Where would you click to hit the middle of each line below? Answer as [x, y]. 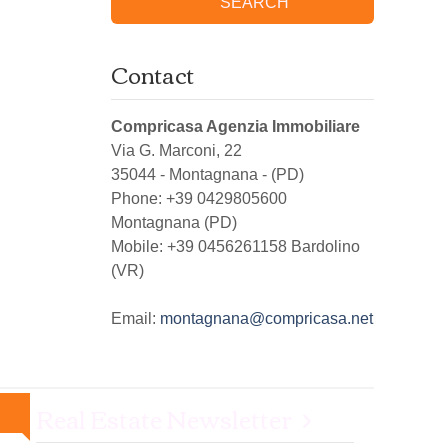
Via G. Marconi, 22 [176, 150]
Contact [152, 74]
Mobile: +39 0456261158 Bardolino [235, 246]
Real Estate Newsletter [164, 418]
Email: [135, 318]
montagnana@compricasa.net [266, 318]
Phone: [138, 198]
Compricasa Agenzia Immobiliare [235, 126]
